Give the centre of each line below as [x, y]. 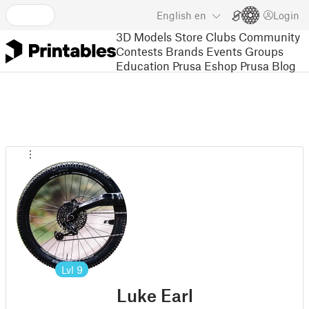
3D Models [144, 36]
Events [224, 51]
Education [143, 65]
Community [269, 36]
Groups [264, 51]
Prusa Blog [268, 65]
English [174, 15]
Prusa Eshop [205, 65]
